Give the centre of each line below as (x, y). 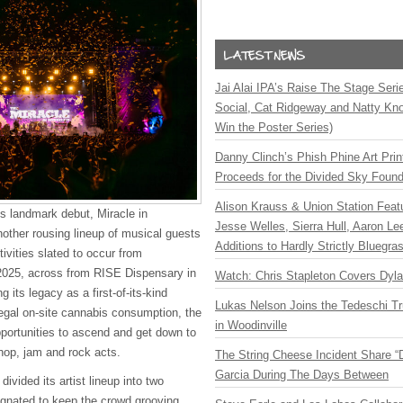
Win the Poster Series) (274, 127)
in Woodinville (251, 325)
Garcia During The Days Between (302, 375)
